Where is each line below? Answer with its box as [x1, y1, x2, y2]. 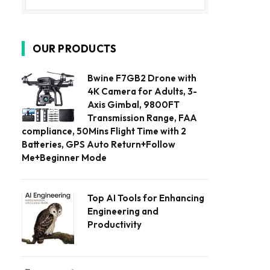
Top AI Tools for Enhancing [87, 192, 204, 204]
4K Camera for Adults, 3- [87, 85, 197, 97]
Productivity [87, 218, 142, 230]
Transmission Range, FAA [87, 111, 197, 124]
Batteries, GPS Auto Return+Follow [22, 138, 175, 150]
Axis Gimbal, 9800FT [87, 98, 180, 110]
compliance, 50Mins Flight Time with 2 [22, 125, 186, 137]
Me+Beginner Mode [22, 151, 107, 163]
